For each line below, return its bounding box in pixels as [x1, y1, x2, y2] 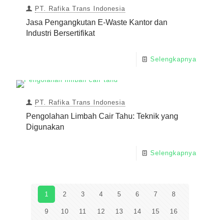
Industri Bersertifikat [26, 29, 95, 38]
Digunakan [26, 123, 64, 132]
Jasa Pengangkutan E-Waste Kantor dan [26, 18, 167, 27]
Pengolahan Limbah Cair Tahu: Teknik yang [26, 112, 178, 121]
